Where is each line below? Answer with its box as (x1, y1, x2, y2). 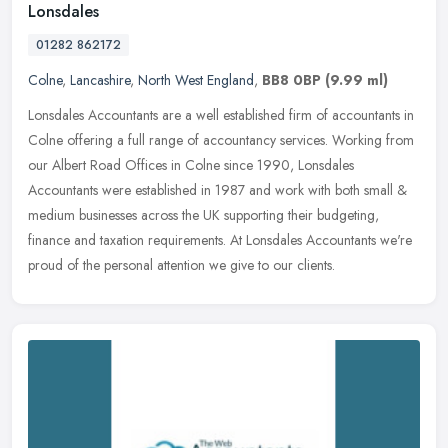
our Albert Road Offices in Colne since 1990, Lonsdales (28, 155, 354, 176)
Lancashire (70, 70, 130, 91)
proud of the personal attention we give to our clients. (28, 255, 335, 276)
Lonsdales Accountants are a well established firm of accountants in (28, 105, 414, 126)
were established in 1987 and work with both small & (102, 180, 407, 201)
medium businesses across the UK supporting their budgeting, (28, 205, 379, 226)
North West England (138, 70, 254, 91)
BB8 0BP (262, 70, 321, 91)
